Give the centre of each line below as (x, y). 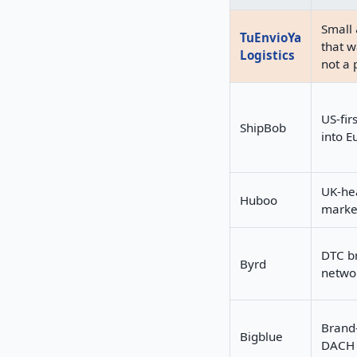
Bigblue (261, 336)
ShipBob (263, 127)
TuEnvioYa (271, 37)
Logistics (267, 55)
